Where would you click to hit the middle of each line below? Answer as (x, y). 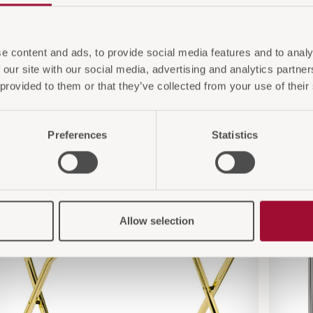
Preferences (78, 135)
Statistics (235, 135)
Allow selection (156, 221)
